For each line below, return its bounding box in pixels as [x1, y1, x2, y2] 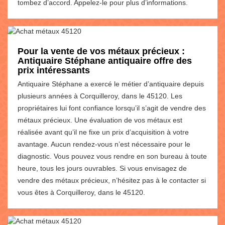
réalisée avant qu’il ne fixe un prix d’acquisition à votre [18, 128, 189, 136]
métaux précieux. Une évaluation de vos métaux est [18, 116, 182, 124]
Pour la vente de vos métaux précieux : [18, 46, 185, 56]
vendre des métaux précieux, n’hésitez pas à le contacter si [18, 176, 206, 184]
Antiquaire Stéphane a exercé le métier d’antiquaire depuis [18, 79, 204, 88]
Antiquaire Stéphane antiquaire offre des [18, 55, 192, 66]
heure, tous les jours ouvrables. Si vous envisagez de [18, 164, 187, 172]
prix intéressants [18, 65, 90, 75]
